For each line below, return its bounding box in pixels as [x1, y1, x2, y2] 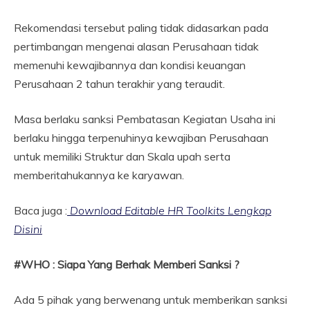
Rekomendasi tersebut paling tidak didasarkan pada [14, 21, 268, 35]
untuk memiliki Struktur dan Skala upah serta [14, 149, 230, 164]
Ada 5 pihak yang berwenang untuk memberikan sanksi [14, 293, 287, 307]
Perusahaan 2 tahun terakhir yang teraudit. [14, 77, 225, 91]
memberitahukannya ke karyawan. [14, 168, 184, 183]
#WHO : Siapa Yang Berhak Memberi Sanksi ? [14, 257, 239, 272]
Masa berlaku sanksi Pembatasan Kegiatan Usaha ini [14, 112, 275, 127]
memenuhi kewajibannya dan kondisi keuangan [14, 58, 246, 73]
